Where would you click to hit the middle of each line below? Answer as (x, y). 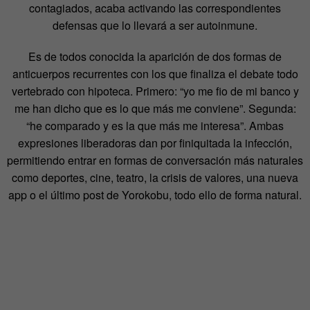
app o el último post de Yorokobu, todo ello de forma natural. (155, 194)
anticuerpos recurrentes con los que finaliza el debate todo (155, 73)
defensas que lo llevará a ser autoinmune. (155, 25)
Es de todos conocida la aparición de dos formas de (155, 56)
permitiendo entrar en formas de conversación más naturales (155, 160)
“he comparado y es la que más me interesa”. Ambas (155, 125)
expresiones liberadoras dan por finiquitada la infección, (155, 143)
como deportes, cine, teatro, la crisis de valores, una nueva (155, 177)
